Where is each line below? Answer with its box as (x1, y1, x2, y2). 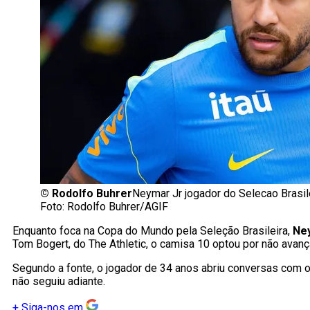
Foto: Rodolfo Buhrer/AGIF (40, 200, 168, 214)
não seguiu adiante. (12, 275, 105, 289)
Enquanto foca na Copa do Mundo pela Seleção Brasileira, (12, 224, 293, 238)
